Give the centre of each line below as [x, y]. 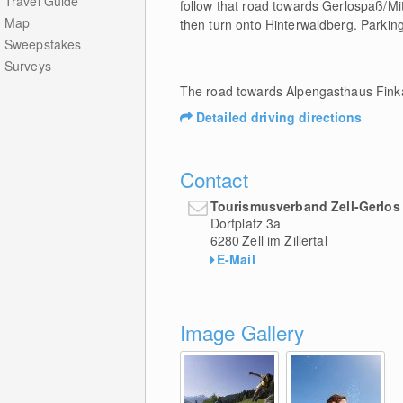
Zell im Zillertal [285, 240]
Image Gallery [242, 332]
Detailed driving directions [279, 117]
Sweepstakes [43, 44]
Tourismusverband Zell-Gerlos [305, 206]
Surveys [27, 66]
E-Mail [236, 259]
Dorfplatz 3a [246, 223]
